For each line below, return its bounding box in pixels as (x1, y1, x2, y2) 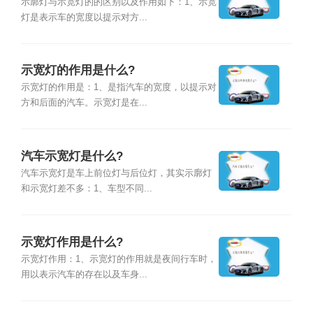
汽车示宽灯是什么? (20, 149, 123, 163)
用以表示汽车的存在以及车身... (20, 269, 147, 279)
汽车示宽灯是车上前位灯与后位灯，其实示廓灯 (20, 168, 212, 179)
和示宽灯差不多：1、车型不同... (20, 184, 152, 194)
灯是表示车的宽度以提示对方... (20, 12, 147, 22)
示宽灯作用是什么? (20, 235, 123, 249)
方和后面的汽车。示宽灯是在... (20, 98, 147, 108)
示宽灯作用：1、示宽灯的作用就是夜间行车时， (20, 254, 217, 264)
